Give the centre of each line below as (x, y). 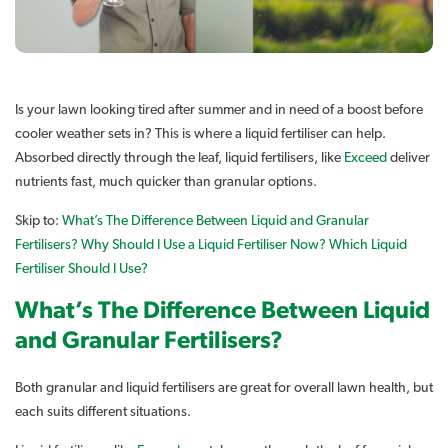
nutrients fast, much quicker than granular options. (166, 181)
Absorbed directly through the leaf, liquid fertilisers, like (179, 157)
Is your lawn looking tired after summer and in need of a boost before (219, 109)
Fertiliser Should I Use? (81, 268)
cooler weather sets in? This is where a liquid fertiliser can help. (200, 133)
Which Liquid (368, 244)
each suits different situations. (103, 411)
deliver (408, 157)
